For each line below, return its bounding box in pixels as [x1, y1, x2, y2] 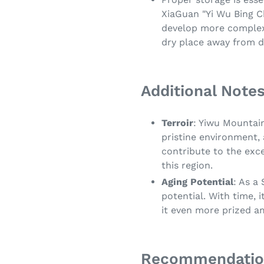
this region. [161, 160, 213, 171]
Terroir [161, 117, 193, 129]
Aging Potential [161, 176, 233, 188]
